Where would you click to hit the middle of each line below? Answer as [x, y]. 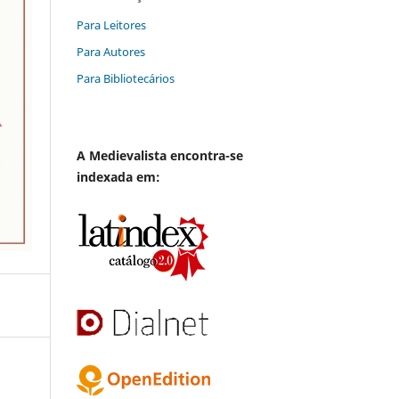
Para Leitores [111, 24]
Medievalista [128, 155]
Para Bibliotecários [126, 78]
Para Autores [111, 51]
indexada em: [118, 176]
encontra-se [205, 155]
